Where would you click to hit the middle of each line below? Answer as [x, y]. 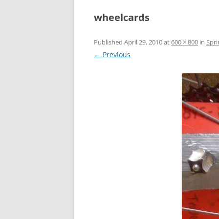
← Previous [112, 55]
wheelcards [122, 18]
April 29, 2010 [143, 42]
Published [109, 42]
